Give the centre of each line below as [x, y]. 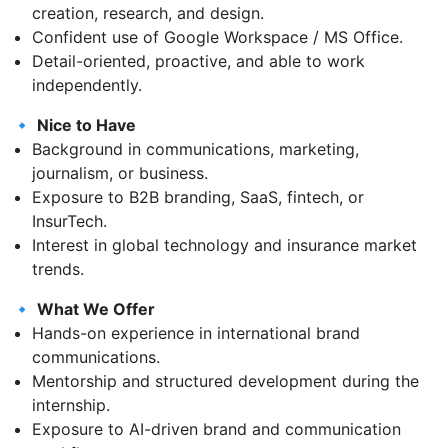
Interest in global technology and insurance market [224, 244]
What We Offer [96, 308]
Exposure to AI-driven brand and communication [216, 428]
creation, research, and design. [148, 12]
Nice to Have [86, 124]
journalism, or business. [120, 172]
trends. [58, 268]
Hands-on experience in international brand [196, 332]
